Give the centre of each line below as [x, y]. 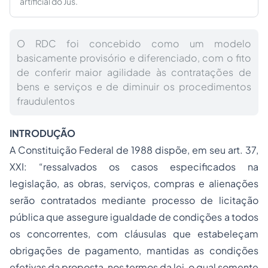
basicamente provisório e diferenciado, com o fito [134, 58]
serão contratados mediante [81, 200]
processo [173, 200]
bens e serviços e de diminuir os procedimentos [134, 86]
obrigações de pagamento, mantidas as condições [134, 250]
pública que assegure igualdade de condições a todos [134, 217]
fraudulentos [46, 101]
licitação [239, 200]
